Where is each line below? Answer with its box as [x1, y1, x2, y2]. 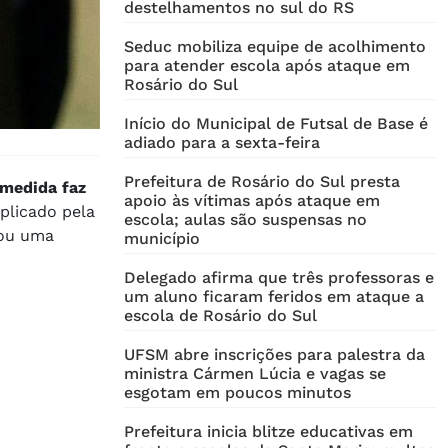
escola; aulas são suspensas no [124, 210, 367, 230]
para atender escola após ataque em [124, 56, 410, 76]
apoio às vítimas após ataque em [124, 191, 380, 211]
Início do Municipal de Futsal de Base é [124, 114, 428, 134]
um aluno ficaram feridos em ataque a [124, 287, 424, 307]
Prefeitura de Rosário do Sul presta [124, 172, 400, 192]
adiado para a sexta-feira [124, 133, 320, 153]
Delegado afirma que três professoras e [124, 268, 434, 288]
